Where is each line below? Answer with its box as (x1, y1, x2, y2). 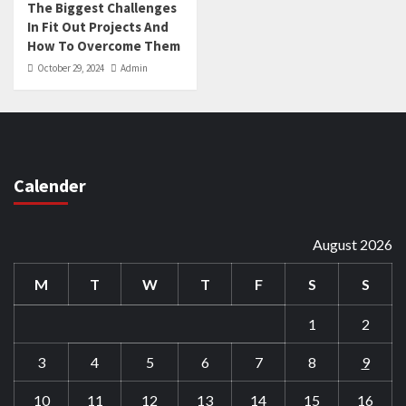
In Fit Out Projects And (27, 18, 169, 35)
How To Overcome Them (27, 37, 180, 54)
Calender (14, 174, 86, 197)
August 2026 (313, 236, 392, 253)
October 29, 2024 (37, 62, 104, 74)
